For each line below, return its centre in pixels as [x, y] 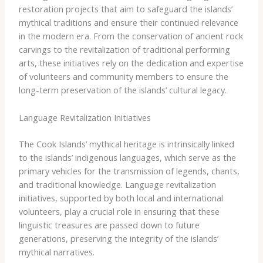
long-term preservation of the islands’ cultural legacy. [122, 90]
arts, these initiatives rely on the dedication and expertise [131, 63]
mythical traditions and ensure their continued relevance [128, 23]
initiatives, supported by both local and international [121, 198]
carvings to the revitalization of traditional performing [124, 50]
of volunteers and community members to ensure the [123, 77]
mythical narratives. [56, 252]
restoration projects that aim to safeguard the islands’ [125, 9]
